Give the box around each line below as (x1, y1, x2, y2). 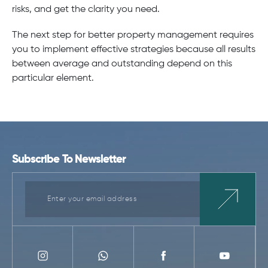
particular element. (12, 73, 94, 83)
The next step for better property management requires (12, 30, 254, 40)
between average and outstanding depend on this (12, 59, 232, 69)
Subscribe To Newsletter (12, 153, 126, 165)
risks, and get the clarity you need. (12, 4, 160, 14)
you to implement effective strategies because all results (12, 44, 255, 54)
